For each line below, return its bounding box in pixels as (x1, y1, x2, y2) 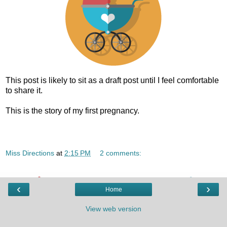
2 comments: (100, 148, 142, 157)
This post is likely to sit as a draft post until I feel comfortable (6, 76, 219, 85)
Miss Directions (6, 148, 54, 157)
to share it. (6, 86, 43, 95)
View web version (86, 204, 141, 213)
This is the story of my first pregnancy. (6, 106, 139, 116)
